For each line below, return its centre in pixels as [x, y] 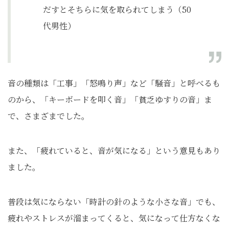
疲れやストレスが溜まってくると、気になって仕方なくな [114, 218]
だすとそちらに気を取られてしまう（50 [117, 10]
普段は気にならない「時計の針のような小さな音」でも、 [114, 202]
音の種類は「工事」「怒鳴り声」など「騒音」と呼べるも [114, 83]
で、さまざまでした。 [49, 116]
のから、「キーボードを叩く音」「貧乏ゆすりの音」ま [110, 100]
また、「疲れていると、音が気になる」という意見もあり [114, 151]
